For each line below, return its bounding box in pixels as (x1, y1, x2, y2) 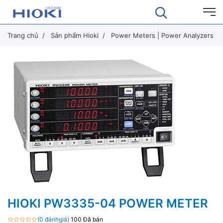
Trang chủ (7, 31, 38, 39)
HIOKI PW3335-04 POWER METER (7, 196, 208, 211)
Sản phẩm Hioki (51, 31, 99, 39)
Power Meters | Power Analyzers (111, 31, 214, 39)
